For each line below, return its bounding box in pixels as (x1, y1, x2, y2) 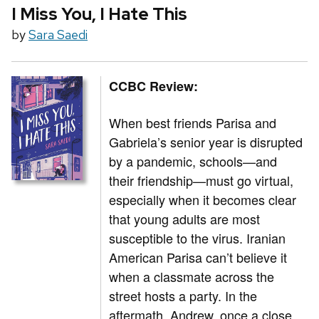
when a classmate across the (109, 267, 275, 286)
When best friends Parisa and (109, 113, 277, 132)
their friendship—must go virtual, (109, 171, 294, 190)
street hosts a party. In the (109, 286, 258, 305)
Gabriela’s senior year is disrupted (109, 132, 303, 152)
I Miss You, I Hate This (11, 3, 187, 26)
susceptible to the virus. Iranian (109, 229, 286, 248)
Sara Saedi (28, 26, 88, 43)
